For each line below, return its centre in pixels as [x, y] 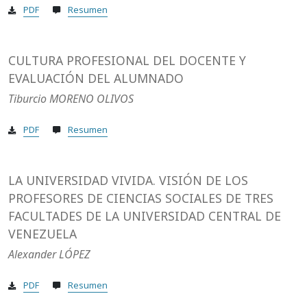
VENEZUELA [42, 234]
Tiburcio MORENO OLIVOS [71, 99]
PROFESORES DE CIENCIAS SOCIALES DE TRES [141, 198]
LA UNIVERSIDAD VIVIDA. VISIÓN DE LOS [128, 181]
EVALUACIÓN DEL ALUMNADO [96, 78]
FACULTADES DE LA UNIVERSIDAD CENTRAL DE [145, 216]
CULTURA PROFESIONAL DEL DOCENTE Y [127, 61]
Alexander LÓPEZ [49, 255]
